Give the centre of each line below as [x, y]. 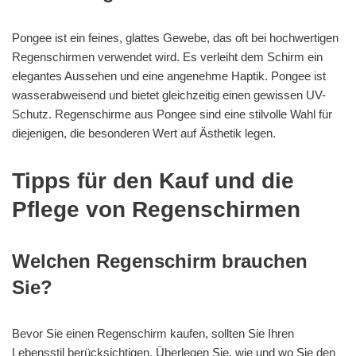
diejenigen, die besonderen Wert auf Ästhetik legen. [144, 133]
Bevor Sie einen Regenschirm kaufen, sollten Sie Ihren [153, 334]
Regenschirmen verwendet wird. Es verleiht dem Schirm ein [167, 57]
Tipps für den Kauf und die [153, 181]
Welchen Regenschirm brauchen [160, 261]
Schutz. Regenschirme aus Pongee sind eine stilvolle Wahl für [172, 114]
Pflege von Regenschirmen [156, 210]
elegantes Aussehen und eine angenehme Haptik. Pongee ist [169, 76]
